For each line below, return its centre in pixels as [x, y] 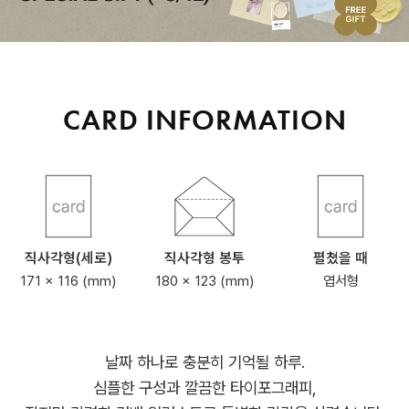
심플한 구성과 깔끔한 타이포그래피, [204, 388]
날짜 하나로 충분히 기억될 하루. [204, 362]
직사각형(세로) [68, 258]
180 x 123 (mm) [204, 281]
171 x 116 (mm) [68, 281]
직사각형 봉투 [204, 258]
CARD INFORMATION [204, 120]
